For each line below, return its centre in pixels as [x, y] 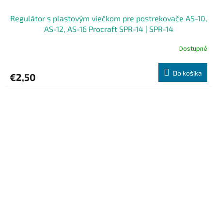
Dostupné [193, 49]
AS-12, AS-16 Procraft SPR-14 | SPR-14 [108, 29]
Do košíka [187, 73]
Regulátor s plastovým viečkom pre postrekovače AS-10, [108, 18]
